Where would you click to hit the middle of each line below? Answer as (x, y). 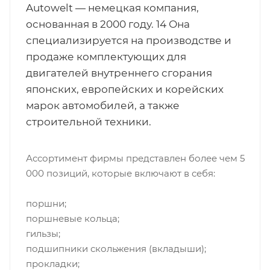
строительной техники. (88, 122)
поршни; (46, 203)
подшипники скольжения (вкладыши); (116, 249)
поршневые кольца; (72, 218)
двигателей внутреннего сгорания (119, 73)
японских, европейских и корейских (124, 89)
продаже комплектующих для (106, 57)
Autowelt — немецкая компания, (112, 8)
